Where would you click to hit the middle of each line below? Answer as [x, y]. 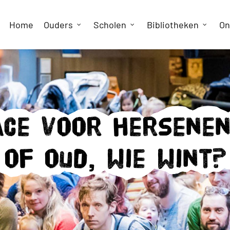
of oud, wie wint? [115, 159]
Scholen [110, 25]
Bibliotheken [173, 25]
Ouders [58, 25]
